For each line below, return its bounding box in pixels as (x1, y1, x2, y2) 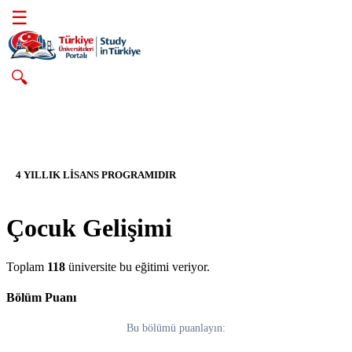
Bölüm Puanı (6, 291, 76, 305)
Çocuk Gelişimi (6, 214, 172, 243)
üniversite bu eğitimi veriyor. (65, 259, 210, 273)
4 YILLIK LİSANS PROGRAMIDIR (16, 170, 176, 181)
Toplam (6, 259, 47, 273)
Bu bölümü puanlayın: (126, 321, 225, 335)
